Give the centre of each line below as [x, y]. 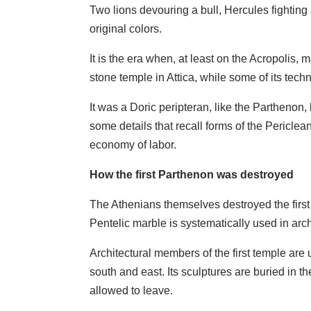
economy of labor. [133, 144]
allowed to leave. [132, 290]
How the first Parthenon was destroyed [192, 174]
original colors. [126, 28]
